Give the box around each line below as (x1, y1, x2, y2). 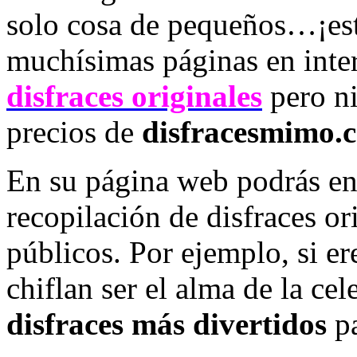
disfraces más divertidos (6, 307, 327, 342)
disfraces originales (6, 79, 262, 114)
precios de (6, 115, 142, 150)
